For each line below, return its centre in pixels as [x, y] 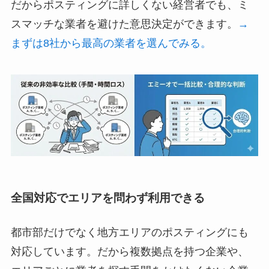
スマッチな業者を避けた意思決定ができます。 [124, 24]
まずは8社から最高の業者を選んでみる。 [111, 44]
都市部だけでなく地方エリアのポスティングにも [129, 233]
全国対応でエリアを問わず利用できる [107, 198]
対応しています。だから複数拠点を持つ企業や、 [129, 252]
